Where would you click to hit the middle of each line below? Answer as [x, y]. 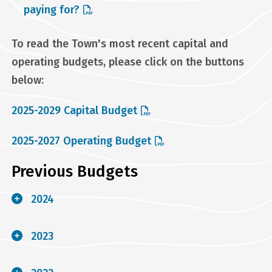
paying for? [51, 9]
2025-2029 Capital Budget [74, 110]
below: [27, 80]
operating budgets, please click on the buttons [127, 62]
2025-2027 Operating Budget [81, 141]
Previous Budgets [74, 171]
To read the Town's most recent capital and [120, 43]
